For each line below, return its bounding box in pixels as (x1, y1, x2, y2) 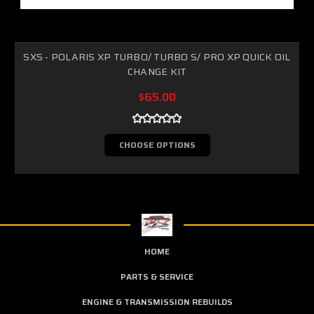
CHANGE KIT (127, 63, 187, 79)
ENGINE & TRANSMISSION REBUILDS (81, 294, 233, 308)
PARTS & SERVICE (121, 269, 193, 283)
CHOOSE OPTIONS (118, 137, 196, 151)
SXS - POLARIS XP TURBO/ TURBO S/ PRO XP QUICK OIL (23, 48, 291, 64)
